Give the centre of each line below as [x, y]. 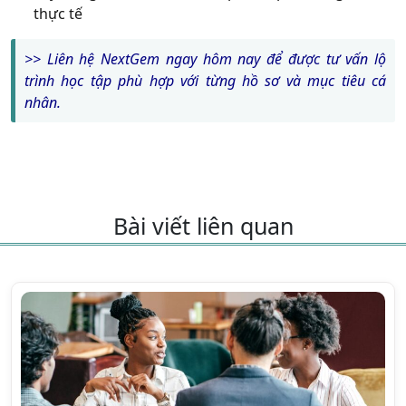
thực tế [58, 13]
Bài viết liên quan [203, 225]
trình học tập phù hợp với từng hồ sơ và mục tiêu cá [205, 80]
